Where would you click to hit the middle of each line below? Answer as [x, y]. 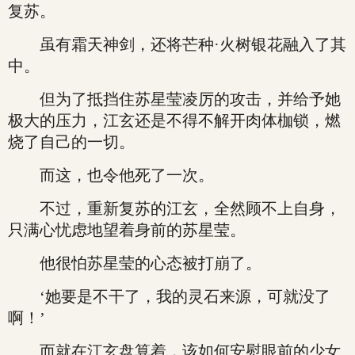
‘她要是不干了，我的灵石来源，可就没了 [169, 296]
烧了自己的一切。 [71, 142]
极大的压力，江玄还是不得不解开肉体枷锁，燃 [174, 120]
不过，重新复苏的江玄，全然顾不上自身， [174, 208]
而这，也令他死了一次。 [111, 175]
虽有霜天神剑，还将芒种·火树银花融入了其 [177, 44]
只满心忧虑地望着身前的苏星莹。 [127, 230]
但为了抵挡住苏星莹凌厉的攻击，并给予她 [174, 99]
